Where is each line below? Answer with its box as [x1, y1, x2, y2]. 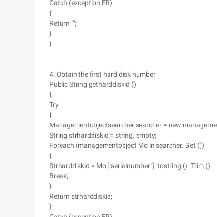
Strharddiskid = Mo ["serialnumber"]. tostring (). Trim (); [49, 162, 212, 170]
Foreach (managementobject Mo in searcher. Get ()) [49, 141, 204, 149]
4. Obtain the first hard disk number [49, 70, 155, 78]
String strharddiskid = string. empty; [49, 131, 156, 139]
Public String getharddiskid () [49, 80, 136, 88]
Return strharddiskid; [49, 192, 112, 200]
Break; [49, 172, 68, 180]
